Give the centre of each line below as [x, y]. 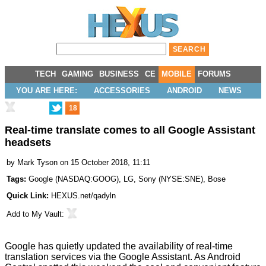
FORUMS [214, 74]
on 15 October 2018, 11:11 [105, 163]
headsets [28, 143]
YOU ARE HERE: [47, 91]
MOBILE [177, 74]
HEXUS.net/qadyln [83, 196]
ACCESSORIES [122, 91]
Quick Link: [29, 196]
